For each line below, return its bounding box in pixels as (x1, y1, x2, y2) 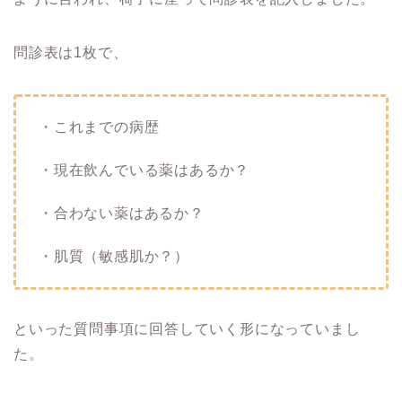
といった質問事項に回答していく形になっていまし (13, 320, 361, 336)
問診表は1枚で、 (13, 44, 128, 60)
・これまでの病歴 (39, 118, 160, 135)
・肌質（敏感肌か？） (39, 248, 189, 264)
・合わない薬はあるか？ (39, 205, 205, 221)
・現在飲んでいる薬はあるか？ (39, 162, 250, 178)
